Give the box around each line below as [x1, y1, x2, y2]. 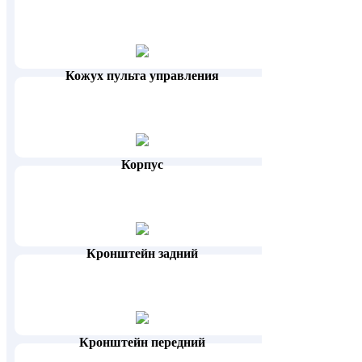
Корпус [121, 158, 164, 172]
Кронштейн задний [86, 246, 199, 261]
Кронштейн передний [79, 335, 206, 350]
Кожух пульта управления [65, 69, 220, 83]
